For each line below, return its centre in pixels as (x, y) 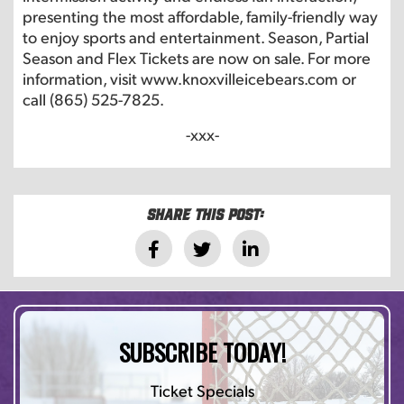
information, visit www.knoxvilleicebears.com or (189, 78)
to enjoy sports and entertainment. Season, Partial (196, 37)
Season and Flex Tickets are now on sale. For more (197, 58)
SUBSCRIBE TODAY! (202, 353)
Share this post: (205, 214)
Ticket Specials (202, 390)
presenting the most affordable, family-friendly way (200, 16)
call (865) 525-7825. (93, 99)
